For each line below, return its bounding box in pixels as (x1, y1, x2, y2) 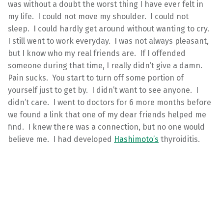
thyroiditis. (159, 135, 200, 144)
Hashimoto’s (114, 135, 159, 144)
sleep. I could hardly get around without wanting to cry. (8, 24, 211, 34)
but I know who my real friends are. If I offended (8, 49, 186, 58)
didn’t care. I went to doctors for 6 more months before (8, 98, 211, 108)
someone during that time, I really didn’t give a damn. (8, 61, 204, 71)
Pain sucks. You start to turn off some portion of (8, 73, 184, 83)
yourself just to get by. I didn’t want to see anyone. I (8, 85, 198, 95)
